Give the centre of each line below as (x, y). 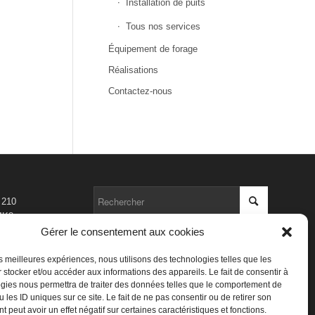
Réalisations (133, 70)
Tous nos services (163, 26)
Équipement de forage (153, 49)
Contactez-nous (140, 91)
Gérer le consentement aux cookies (123, 232)
